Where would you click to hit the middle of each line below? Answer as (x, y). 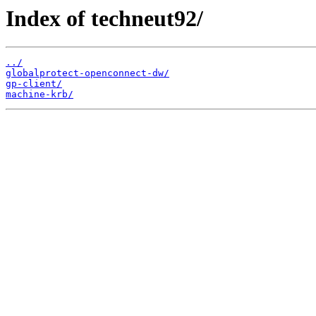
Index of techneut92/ (104, 18)
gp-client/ (34, 84)
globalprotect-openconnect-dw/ (87, 73)
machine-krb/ (39, 95)
